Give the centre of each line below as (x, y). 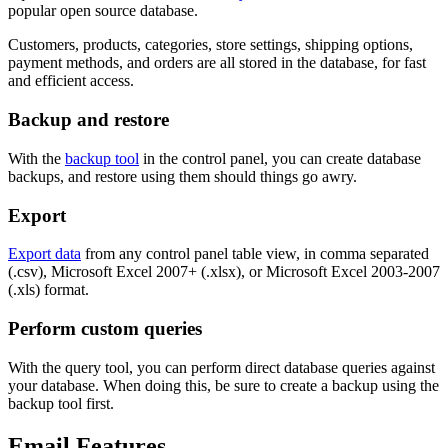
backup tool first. (61, 403)
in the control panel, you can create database (280, 158)
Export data (44, 254)
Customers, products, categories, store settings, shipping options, (210, 45)
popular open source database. (103, 11)
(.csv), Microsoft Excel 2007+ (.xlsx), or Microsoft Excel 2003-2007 (224, 272)
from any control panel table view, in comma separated (255, 254)
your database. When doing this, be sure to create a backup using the (223, 385)
